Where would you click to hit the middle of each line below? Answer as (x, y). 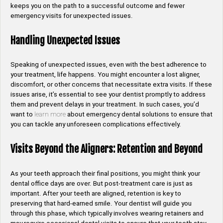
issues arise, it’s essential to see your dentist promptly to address (108, 95)
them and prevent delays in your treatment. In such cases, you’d (105, 105)
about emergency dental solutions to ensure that (139, 114)
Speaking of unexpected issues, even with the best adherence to (109, 65)
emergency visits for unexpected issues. (72, 15)
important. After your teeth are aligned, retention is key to (96, 193)
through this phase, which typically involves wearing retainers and (107, 213)
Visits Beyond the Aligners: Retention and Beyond (107, 149)
